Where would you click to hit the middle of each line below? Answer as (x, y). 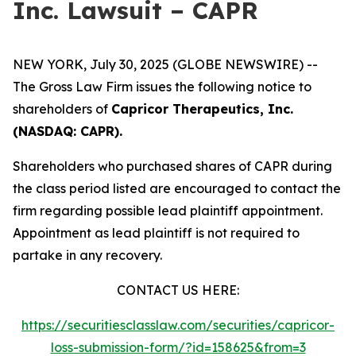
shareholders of (62, 109)
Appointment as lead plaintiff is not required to (156, 233)
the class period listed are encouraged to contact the (177, 188)
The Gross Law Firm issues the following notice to (162, 87)
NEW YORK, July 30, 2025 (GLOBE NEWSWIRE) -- (165, 64)
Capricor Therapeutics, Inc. (202, 109)
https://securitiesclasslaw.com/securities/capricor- (178, 325)
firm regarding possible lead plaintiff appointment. (168, 211)
